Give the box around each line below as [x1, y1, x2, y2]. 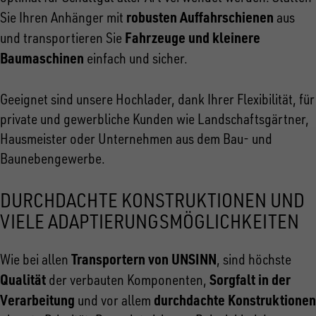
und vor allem [75, 291, 154, 309]
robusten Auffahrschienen [126, 7, 274, 26]
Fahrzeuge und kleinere [125, 28, 260, 47]
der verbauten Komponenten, [46, 270, 209, 288]
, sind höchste [217, 250, 291, 268]
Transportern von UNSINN [71, 249, 217, 268]
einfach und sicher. [84, 49, 188, 67]
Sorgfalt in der [209, 269, 291, 288]
